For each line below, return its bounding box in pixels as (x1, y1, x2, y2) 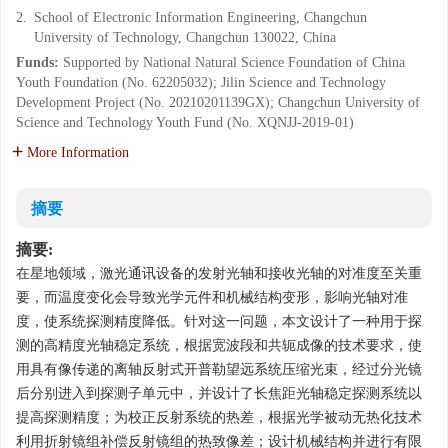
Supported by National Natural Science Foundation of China (63, 55, 405, 70)
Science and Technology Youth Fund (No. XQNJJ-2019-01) (16, 115, 354, 130)
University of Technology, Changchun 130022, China (34, 30, 336, 45)
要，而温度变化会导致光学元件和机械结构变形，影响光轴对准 (16, 290, 408, 305)
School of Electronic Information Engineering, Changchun (34, 10, 367, 25)
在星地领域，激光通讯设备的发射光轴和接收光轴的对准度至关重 (16, 266, 422, 281)
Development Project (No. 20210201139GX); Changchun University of (16, 95, 420, 110)
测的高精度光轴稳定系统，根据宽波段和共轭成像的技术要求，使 (16, 338, 422, 353)
